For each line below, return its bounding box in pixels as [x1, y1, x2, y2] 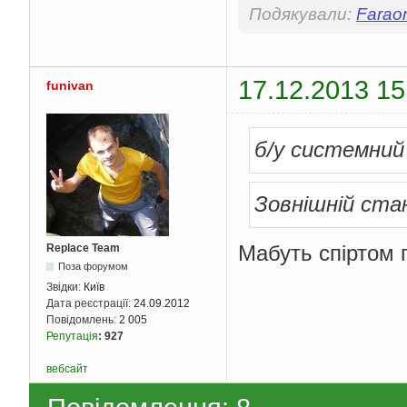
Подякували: [249, 5, 356, 25]
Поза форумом [58, 260, 129, 272]
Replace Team [46, 241, 120, 254]
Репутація [46, 329, 98, 342]
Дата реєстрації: [46, 296, 134, 310]
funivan [46, 78, 94, 94]
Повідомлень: [46, 313, 119, 326]
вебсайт [46, 362, 88, 375]
